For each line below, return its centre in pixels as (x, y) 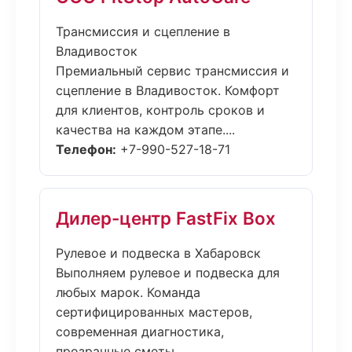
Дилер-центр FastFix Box (166, 218)
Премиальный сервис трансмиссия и (172, 71)
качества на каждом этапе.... (145, 130)
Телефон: (86, 149)
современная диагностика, (140, 332)
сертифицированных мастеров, (154, 312)
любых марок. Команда (128, 292)
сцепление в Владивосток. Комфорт (168, 90)
